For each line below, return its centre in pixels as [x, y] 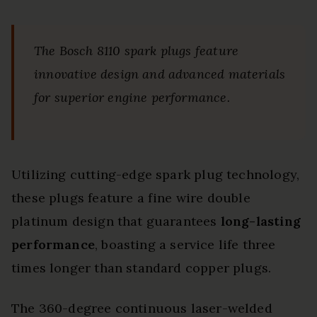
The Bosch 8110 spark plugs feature [137, 51]
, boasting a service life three [185, 245]
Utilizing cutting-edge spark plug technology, [156, 175]
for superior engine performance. [132, 98]
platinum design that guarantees [116, 221]
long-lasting [260, 221]
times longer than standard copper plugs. [142, 268]
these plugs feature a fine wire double [131, 198]
